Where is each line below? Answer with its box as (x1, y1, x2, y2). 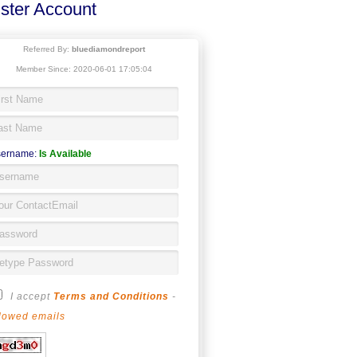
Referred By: (22, 45, 72, 53)
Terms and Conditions (53, 291, 169, 302)
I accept (10, 291, 53, 302)
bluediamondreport (71, 45, 145, 53)
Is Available (39, 148, 92, 159)
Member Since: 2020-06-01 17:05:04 (15, 65, 152, 73)
